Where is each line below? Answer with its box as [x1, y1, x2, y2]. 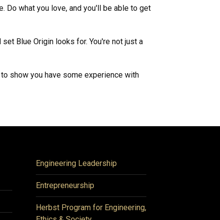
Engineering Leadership [36, 159, 117, 168]
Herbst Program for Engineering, [36, 203, 146, 212]
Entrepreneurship [36, 181, 94, 190]
